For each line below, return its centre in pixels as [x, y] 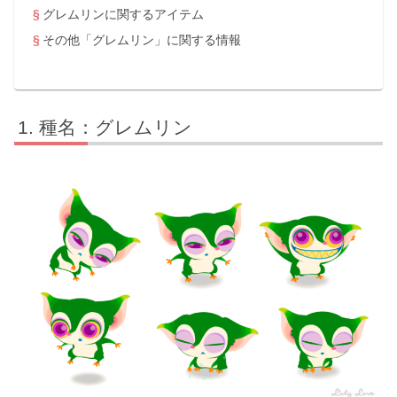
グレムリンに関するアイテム [123, 15]
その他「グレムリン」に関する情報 [142, 39]
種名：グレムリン [116, 128]
